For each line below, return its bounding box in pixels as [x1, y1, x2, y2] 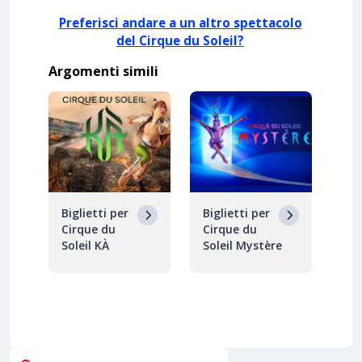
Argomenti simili [48, 61, 158, 80]
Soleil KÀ [61, 237, 109, 253]
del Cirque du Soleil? [116, 32, 244, 48]
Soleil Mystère [203, 237, 282, 253]
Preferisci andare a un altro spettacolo [58, 14, 302, 31]
